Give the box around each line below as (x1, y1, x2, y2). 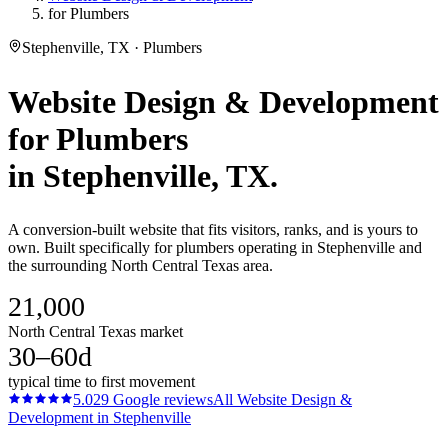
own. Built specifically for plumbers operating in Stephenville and (8, 239, 422, 257)
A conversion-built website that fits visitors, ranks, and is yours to (8, 221, 418, 239)
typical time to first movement (8, 373, 195, 391)
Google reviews (109, 391, 213, 409)
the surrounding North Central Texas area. (8, 257, 273, 275)
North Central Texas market (8, 323, 183, 341)
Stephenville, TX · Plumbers (22, 39, 202, 56)
